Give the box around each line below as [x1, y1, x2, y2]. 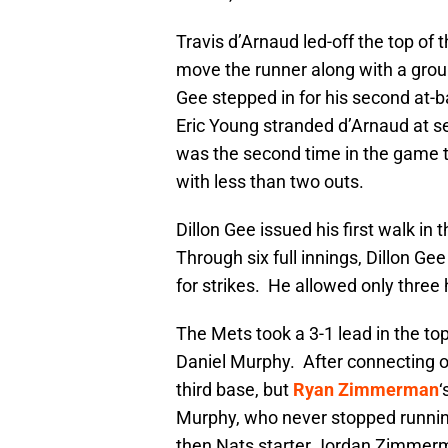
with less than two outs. [176, 171, 364, 193]
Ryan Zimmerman [293, 379, 439, 401]
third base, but [176, 379, 293, 401]
